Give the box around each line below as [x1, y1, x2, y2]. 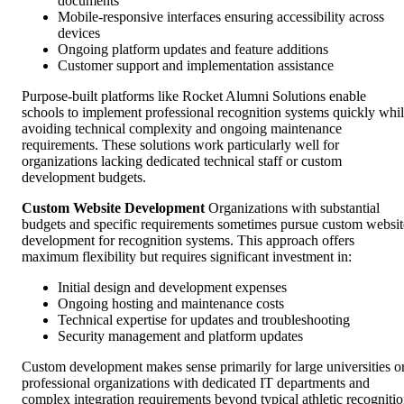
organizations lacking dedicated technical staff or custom [22, 152, 342, 169]
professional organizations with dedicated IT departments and [22, 374, 370, 390]
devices [58, 24, 100, 41]
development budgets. [22, 169, 146, 185]
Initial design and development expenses [58, 279, 287, 295]
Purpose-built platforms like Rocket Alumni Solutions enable [22, 87, 366, 104]
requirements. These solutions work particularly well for [22, 136, 339, 152]
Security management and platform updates [58, 327, 303, 344]
